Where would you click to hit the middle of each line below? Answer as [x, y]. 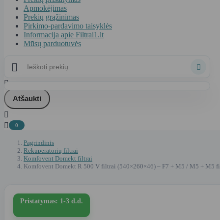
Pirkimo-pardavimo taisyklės [68, 26]
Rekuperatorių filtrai [51, 150]
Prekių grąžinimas [51, 17]
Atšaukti [27, 99]
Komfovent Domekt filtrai [58, 158]
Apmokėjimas [45, 8]
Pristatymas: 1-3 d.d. [52, 201]
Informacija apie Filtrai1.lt [64, 34]
